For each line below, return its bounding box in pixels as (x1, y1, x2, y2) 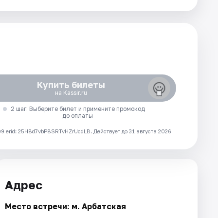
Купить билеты (36, 79, 105, 90)
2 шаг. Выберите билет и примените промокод (10, 105, 145, 112)
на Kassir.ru (54, 89, 87, 96)
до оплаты (62, 112, 93, 119)
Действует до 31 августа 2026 (93, 128, 171, 134)
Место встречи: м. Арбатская (5, 201, 126, 211)
